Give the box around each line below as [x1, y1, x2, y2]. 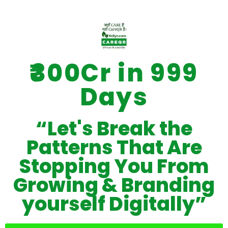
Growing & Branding [13, 171, 215, 198]
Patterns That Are [26, 133, 202, 161]
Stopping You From [19, 152, 209, 180]
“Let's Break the [36, 115, 192, 142]
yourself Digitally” [21, 190, 207, 217]
